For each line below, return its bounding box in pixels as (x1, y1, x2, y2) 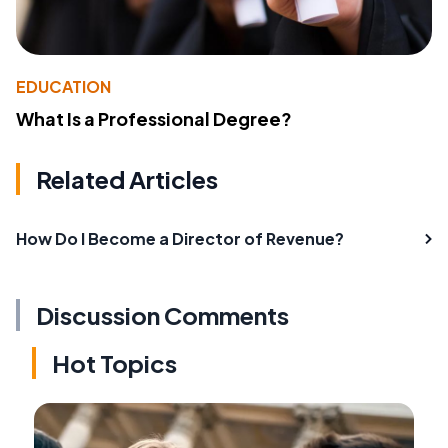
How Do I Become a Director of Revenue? (16, 227, 344, 249)
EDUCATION (16, 75, 111, 97)
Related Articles (36, 163, 218, 194)
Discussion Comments (36, 299, 289, 330)
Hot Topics (52, 347, 177, 378)
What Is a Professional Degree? (16, 106, 292, 130)
